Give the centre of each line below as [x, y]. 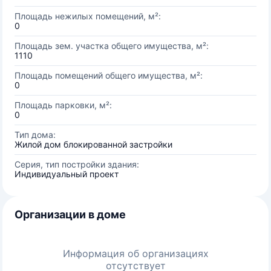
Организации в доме [70, 214]
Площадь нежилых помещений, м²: [88, 16]
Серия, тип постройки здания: [77, 164]
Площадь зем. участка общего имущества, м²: [112, 46]
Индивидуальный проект [67, 174]
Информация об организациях [135, 253]
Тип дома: [35, 135]
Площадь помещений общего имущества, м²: [109, 75]
